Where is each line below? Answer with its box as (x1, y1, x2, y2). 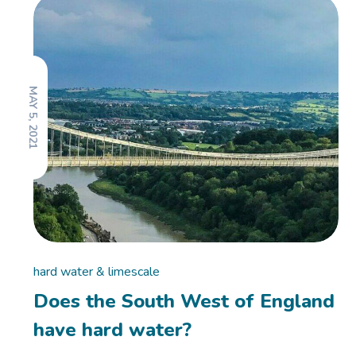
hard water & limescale (33, 262, 161, 281)
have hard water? (33, 316, 192, 342)
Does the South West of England (33, 288, 335, 314)
